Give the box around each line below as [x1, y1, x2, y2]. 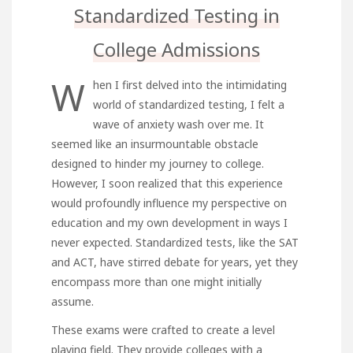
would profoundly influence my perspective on [51, 195, 287, 210]
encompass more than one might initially [51, 273, 262, 289]
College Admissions [93, 35, 260, 62]
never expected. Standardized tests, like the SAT [51, 234, 299, 250]
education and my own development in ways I [51, 214, 288, 230]
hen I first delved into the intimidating [93, 76, 287, 92]
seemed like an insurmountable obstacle [51, 136, 258, 151]
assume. [51, 293, 94, 309]
